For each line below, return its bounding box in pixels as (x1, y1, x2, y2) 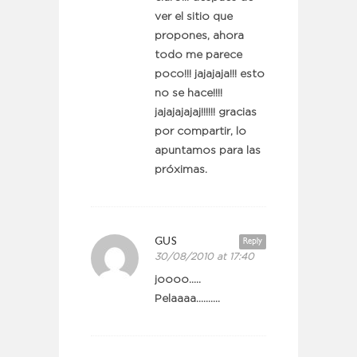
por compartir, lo (155, 127, 246, 136)
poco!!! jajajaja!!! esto (155, 69, 265, 79)
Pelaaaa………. (155, 294, 220, 304)
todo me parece (155, 50, 242, 60)
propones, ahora (155, 31, 244, 41)
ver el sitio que (155, 12, 233, 22)
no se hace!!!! (155, 88, 222, 98)
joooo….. (155, 275, 201, 284)
